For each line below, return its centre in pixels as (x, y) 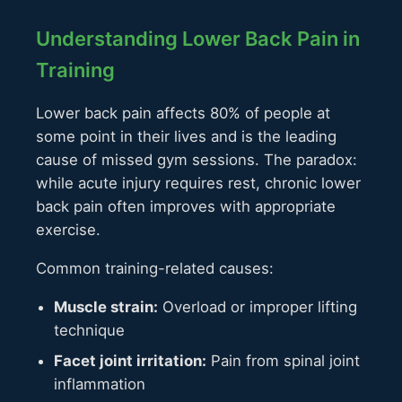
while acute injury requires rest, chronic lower (198, 184)
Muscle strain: (106, 306)
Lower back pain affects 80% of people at (183, 114)
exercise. (68, 230)
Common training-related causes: (155, 268)
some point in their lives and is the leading (186, 137)
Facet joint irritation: (130, 360)
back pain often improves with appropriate (186, 207)
